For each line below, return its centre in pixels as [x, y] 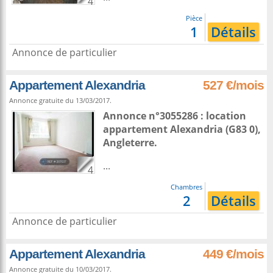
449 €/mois [233, 254]
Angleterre [129, 143]
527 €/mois [233, 85]
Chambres [186, 187]
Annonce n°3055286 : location [175, 116]
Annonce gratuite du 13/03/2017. [60, 100]
